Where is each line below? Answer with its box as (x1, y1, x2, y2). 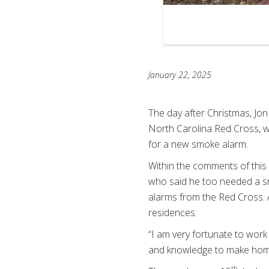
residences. (148, 205, 198, 219)
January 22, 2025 (148, 68, 212, 80)
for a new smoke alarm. (148, 137, 249, 151)
